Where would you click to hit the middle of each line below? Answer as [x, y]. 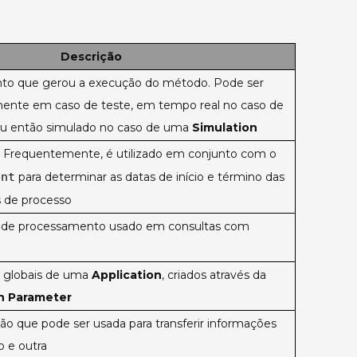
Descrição [91, 57]
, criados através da [214, 275]
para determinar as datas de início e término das [150, 177]
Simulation [225, 128]
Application [127, 275]
